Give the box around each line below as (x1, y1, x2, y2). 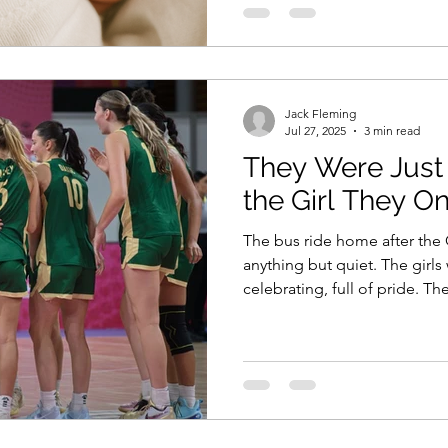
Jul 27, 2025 (285, 123, 346, 138)
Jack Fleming (285, 106, 356, 121)
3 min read (364, 123, 420, 138)
